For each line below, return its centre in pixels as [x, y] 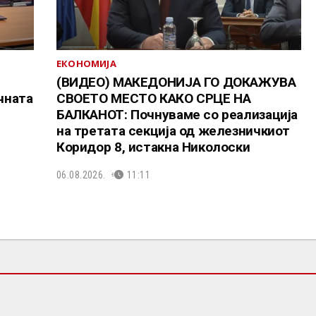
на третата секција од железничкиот [173, 131]
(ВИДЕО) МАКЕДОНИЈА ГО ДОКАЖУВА [176, 83]
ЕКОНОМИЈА [86, 64]
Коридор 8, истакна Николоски [153, 147]
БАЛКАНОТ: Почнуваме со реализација [177, 115]
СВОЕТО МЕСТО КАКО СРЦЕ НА [153, 99]
